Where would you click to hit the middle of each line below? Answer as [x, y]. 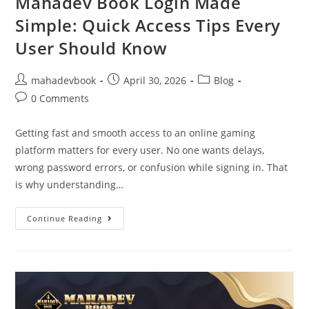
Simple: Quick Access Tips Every [148, 26]
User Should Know [92, 48]
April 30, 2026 [155, 81]
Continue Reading [65, 219]
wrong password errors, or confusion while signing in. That [152, 168]
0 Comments [60, 99]
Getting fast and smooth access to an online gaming [136, 133]
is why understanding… [70, 185]
